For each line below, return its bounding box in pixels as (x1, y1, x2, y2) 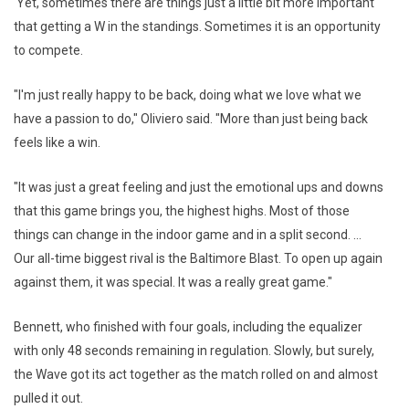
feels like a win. (14, 135, 103, 151)
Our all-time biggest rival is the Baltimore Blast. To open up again (14, 251, 383, 267)
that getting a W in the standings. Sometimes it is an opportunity (14, 19, 381, 35)
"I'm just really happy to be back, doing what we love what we (14, 88, 362, 103)
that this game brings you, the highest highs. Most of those (14, 204, 350, 219)
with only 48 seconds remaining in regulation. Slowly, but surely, (14, 343, 374, 359)
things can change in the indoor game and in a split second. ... (14, 227, 362, 243)
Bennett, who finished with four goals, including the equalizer (14, 320, 362, 335)
